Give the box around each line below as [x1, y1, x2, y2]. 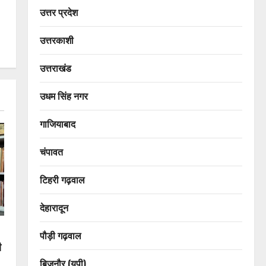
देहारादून [39, 200, 68, 214]
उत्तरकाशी [39, 33, 74, 47]
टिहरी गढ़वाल [39, 172, 85, 186]
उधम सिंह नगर [39, 88, 88, 103]
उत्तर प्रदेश [39, 5, 78, 19]
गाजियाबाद [39, 116, 75, 131]
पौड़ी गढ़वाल [39, 228, 81, 242]
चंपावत [39, 144, 63, 159]
